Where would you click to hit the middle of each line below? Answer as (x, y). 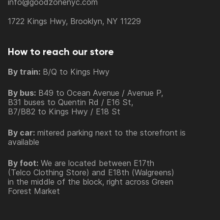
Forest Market (34, 191)
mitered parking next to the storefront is (110, 133)
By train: (24, 72)
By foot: (23, 163)
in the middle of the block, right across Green (91, 182)
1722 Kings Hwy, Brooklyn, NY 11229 (74, 21)
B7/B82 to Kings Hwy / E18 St (64, 112)
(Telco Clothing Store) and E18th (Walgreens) (91, 173)
